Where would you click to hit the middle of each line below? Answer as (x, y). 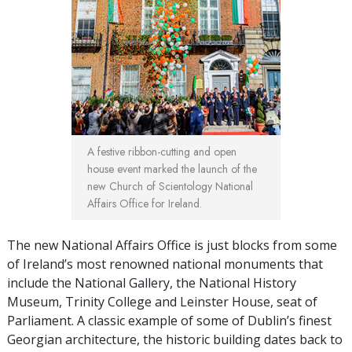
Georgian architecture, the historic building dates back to (175, 339)
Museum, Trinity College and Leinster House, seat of (162, 301)
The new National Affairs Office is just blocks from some (172, 245)
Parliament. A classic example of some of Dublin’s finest (169, 320)
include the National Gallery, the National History (152, 282)
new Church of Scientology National (170, 186)
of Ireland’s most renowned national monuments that (165, 264)
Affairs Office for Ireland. (145, 203)
